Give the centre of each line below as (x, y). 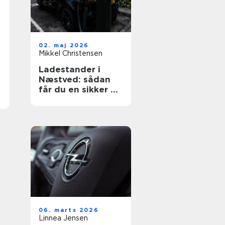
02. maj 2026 (64, 45)
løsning (55, 109)
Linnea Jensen (63, 218)
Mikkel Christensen (71, 53)
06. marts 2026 (69, 210)
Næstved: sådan (75, 79)
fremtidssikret (70, 99)
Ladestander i (70, 69)
